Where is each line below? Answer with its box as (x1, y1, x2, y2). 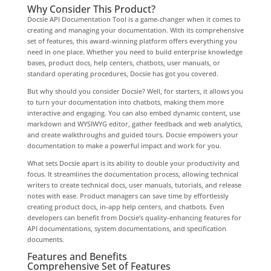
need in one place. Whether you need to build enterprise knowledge (27, 47, 243, 56)
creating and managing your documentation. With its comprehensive (27, 25, 244, 34)
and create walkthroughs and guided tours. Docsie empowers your (27, 129, 238, 139)
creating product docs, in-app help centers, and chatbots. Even (27, 201, 224, 211)
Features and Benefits (27, 249, 127, 263)
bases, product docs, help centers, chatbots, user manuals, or (27, 57, 220, 67)
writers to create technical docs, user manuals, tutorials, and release (27, 180, 241, 189)
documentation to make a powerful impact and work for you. (27, 140, 221, 150)
